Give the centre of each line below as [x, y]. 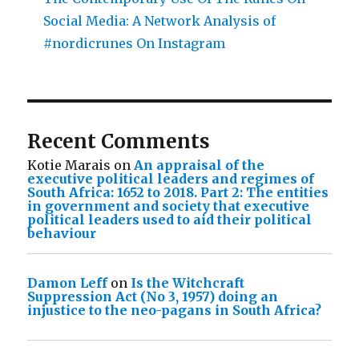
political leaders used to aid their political [170, 220]
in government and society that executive [169, 206]
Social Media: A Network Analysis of [160, 21]
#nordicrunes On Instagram [135, 44]
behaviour [62, 234]
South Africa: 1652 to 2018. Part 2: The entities [178, 193]
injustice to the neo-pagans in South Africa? [175, 311]
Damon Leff [68, 283]
